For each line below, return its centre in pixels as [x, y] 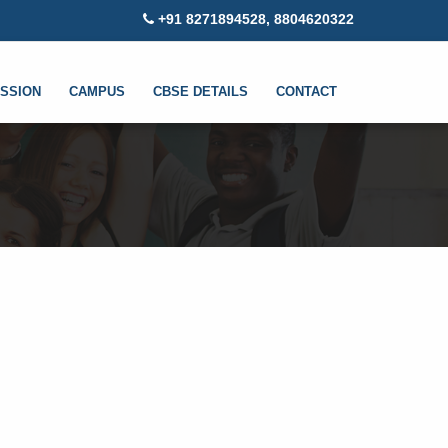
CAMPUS [97, 91]
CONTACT [306, 91]
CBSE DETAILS [200, 91]
